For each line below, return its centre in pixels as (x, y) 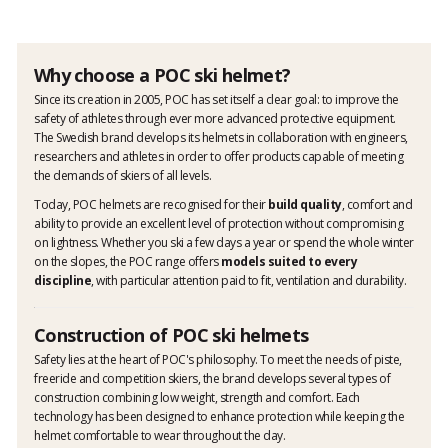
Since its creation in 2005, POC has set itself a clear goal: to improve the (216, 100)
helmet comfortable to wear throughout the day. (159, 436)
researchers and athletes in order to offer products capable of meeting (218, 157)
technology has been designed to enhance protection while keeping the (219, 417)
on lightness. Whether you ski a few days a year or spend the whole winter (224, 243)
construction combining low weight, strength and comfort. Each (197, 398)
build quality (305, 205)
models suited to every (289, 262)
